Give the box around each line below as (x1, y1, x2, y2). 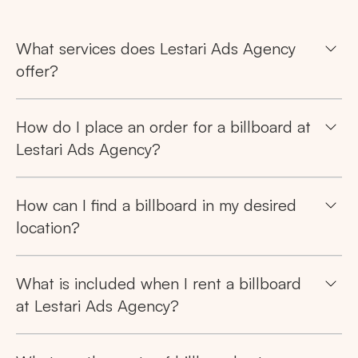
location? (16, 217, 80, 238)
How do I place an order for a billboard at (16, 117, 311, 137)
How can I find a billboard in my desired (16, 195, 296, 216)
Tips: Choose (19, 237, 117, 257)
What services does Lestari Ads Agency (16, 38, 296, 59)
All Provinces (117, 237, 214, 257)
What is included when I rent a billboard (16, 273, 301, 294)
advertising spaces (113, 258, 245, 279)
